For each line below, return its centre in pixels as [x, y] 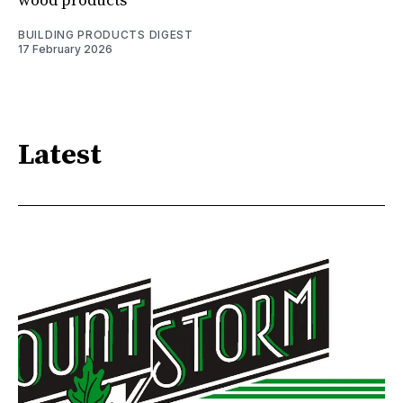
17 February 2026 [65, 49]
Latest [60, 156]
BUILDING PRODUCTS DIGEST [106, 34]
